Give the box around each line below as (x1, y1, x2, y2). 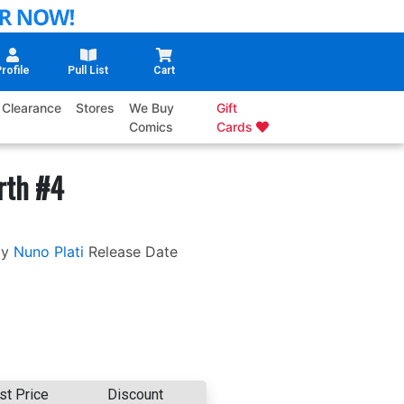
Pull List (68, 64, 109, 78)
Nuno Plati (13, 243, 84, 262)
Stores (76, 100, 115, 116)
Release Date (87, 243, 178, 262)
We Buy (129, 100, 175, 116)
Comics (129, 119, 174, 135)
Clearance (2, 100, 62, 116)
